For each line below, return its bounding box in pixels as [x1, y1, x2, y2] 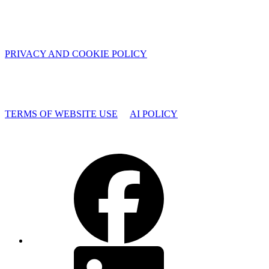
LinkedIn [28, 246, 63, 256]
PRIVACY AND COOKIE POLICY [5, 49, 147, 59]
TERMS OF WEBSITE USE [5, 109, 118, 119]
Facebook [28, 153, 65, 164]
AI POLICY [130, 109, 178, 119]
